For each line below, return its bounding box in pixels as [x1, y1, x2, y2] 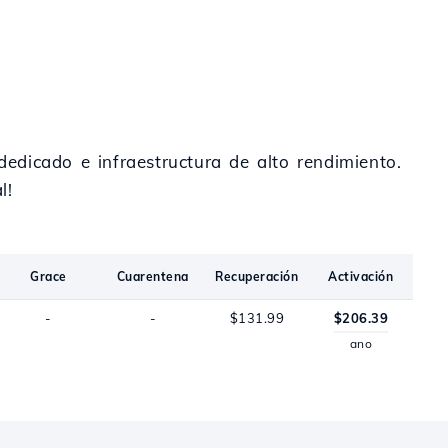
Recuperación [215, 269, 299, 284]
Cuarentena [116, 269, 189, 284]
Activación [328, 269, 394, 284]
